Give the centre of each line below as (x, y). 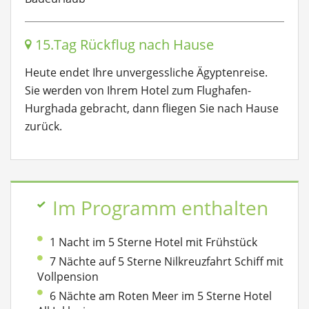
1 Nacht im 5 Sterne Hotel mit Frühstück (153, 242)
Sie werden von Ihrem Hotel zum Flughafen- (138, 90)
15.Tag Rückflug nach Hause (123, 44)
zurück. (43, 126)
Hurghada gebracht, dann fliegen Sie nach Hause (152, 108)
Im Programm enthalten (160, 208)
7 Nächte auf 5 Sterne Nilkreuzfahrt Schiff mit (167, 261)
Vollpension (68, 277)
